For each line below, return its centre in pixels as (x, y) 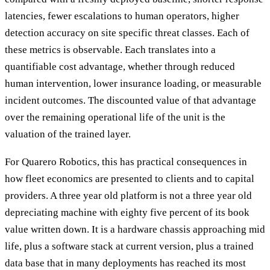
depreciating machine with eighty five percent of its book (127, 213)
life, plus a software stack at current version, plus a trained (129, 246)
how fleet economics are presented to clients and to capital (130, 179)
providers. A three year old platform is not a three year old (128, 196)
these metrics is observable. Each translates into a (110, 49)
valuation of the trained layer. (68, 134)
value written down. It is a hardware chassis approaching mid (135, 230)
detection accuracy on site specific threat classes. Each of (127, 33)
